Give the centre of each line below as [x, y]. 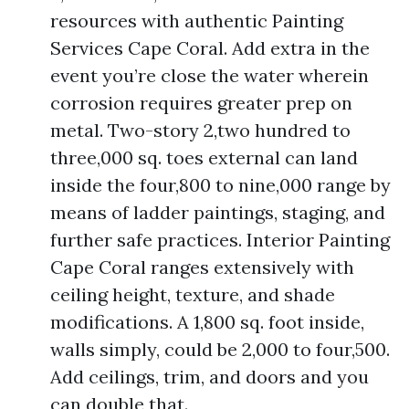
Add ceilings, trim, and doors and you [210, 377]
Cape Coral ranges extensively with [202, 267]
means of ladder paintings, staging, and [218, 212]
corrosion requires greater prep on [201, 103]
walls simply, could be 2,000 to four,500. [220, 349]
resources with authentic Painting [197, 21]
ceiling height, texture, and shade [193, 294]
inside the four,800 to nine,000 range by [220, 185]
